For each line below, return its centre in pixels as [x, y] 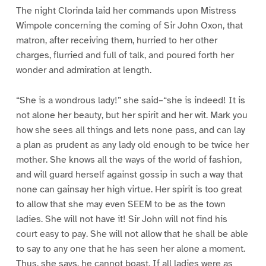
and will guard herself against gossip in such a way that [129, 174]
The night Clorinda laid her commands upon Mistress [126, 10]
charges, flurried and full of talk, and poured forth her [125, 55]
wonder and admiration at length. [83, 70]
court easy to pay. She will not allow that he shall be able [132, 234]
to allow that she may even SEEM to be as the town [121, 204]
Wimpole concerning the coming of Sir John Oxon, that [129, 25]
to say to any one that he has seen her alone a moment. [130, 248]
